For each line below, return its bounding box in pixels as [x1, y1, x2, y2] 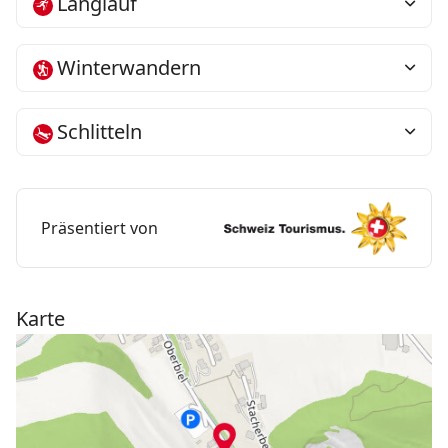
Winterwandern [57, 54, 201, 82]
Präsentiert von [41, 217, 158, 240]
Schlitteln [57, 118, 142, 146]
